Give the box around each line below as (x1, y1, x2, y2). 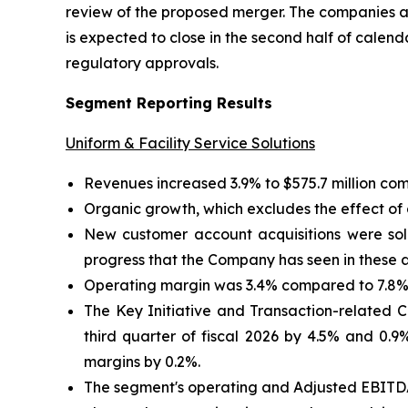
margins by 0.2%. (84, 352, 200, 372)
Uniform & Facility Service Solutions (66, 134, 315, 153)
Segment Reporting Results (66, 94, 272, 113)
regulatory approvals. (66, 54, 219, 73)
